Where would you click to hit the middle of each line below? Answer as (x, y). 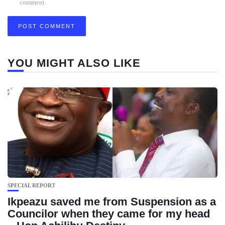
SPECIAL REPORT (31, 185)
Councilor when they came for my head (109, 214)
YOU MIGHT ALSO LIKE (74, 63)
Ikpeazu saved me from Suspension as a (112, 202)
